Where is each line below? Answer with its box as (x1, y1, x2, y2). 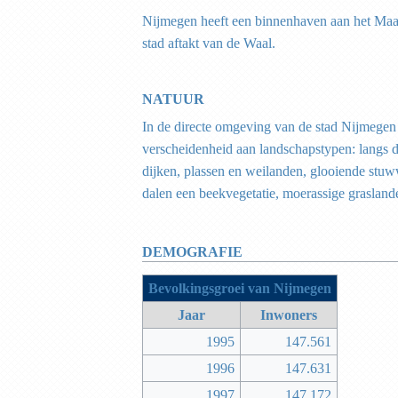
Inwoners (260, 306, 317, 322)
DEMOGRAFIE (142, 243, 253, 259)
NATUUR (142, 91, 215, 107)
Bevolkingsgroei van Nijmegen (148, 280, 331, 296)
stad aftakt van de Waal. (142, 36, 275, 52)
